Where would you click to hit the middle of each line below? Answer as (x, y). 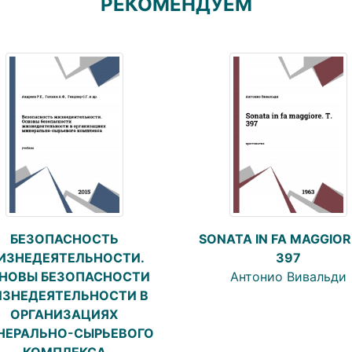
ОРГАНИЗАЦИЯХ (64, 314)
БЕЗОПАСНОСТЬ (64, 238)
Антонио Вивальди (288, 276)
